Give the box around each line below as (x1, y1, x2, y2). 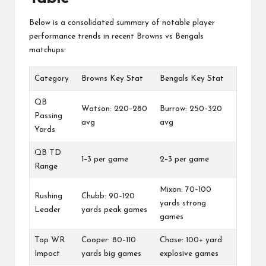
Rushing (34, 192, 62, 201)
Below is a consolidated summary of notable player (29, 19, 215, 27)
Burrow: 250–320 (160, 105, 222, 113)
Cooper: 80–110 (81, 236, 136, 245)
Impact (34, 250, 60, 258)
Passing (34, 112, 62, 121)
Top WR (34, 236, 65, 245)
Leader (34, 206, 61, 214)
